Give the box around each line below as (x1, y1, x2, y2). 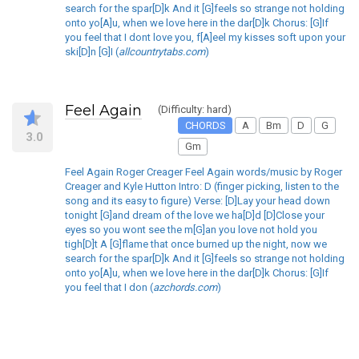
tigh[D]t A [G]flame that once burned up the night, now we (65, 237, 327, 250)
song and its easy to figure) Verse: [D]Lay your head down (65, 194, 330, 207)
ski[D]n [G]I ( (65, 45, 119, 58)
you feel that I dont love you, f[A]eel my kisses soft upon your (65, 30, 345, 43)
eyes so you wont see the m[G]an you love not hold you (65, 223, 317, 236)
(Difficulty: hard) (158, 103, 232, 115)
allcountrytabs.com (119, 45, 205, 58)
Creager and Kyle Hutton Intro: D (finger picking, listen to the (65, 179, 339, 192)
